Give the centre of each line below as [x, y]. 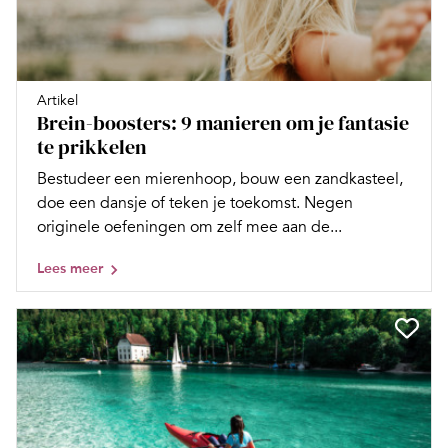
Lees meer [70, 268]
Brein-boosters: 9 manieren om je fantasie [223, 122]
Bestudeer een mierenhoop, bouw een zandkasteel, [220, 178]
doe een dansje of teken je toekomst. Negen [195, 202]
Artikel [57, 100]
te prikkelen [92, 146]
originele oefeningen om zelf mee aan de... [189, 226]
